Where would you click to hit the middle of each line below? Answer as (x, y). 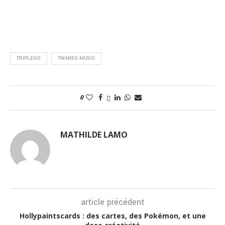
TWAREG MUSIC (76, 59)
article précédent (113, 202)
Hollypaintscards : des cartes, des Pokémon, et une (113, 216)
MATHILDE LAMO (94, 135)
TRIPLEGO (29, 59)
